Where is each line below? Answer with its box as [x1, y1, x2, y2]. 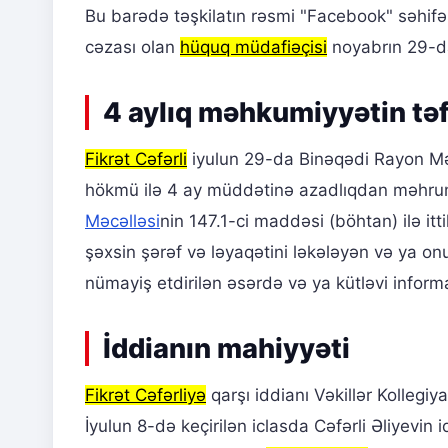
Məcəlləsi [85, 211, 160, 232]
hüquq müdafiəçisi [180, 37, 327, 58]
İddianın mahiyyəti [103, 332, 350, 366]
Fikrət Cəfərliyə [85, 385, 206, 406]
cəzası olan [85, 37, 180, 58]
